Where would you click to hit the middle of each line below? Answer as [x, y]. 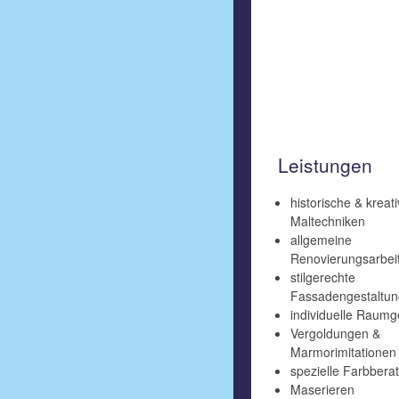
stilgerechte [323, 277]
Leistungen [325, 165]
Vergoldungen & [335, 333]
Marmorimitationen [343, 351]
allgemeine [321, 239]
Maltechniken [328, 220]
